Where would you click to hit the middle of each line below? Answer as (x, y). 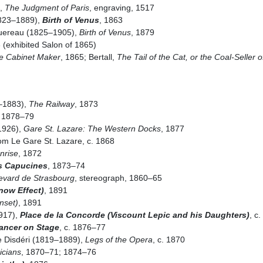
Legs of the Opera (119, 239)
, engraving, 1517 (122, 7)
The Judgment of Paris (47, 7)
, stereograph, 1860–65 (118, 178)
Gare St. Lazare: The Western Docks (92, 128)
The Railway (51, 104)
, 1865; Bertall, (88, 57)
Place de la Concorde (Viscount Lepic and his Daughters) (134, 215)
